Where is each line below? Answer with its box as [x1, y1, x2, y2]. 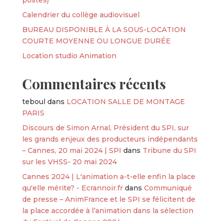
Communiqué [144, 183, 192, 192]
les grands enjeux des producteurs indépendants [22, 134, 198, 144]
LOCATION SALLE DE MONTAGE [66, 97, 185, 106]
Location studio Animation [22, 51, 116, 60]
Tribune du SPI [142, 146, 196, 155]
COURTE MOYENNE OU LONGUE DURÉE [22, 36, 171, 45]
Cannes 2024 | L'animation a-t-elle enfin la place [22, 172, 195, 181]
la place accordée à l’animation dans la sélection [22, 206, 193, 215]
